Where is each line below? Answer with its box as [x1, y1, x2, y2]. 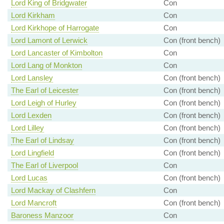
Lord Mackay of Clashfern [10, 186, 95, 195]
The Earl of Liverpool [10, 161, 78, 170]
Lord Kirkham [10, 11, 55, 20]
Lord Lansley [10, 73, 53, 82]
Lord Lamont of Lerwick [10, 36, 87, 45]
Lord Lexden [10, 111, 51, 120]
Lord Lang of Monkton [10, 61, 82, 70]
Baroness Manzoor [10, 211, 73, 220]
